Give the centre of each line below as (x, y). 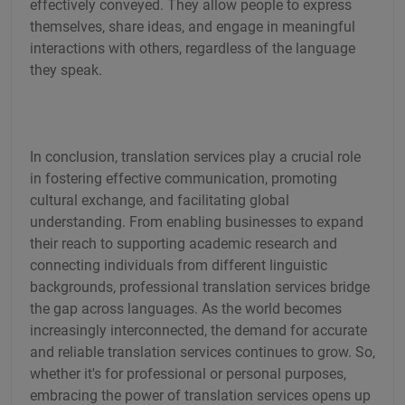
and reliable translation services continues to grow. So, (202, 352)
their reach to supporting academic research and (184, 243)
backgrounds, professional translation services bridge (200, 287)
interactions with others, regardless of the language (193, 48)
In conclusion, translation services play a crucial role (195, 156)
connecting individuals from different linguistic (179, 265)
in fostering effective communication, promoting (184, 178)
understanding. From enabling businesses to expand (197, 221)
